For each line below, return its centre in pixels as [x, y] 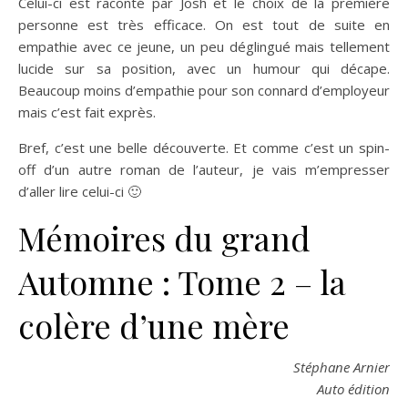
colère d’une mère [154, 325]
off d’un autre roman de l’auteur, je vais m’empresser [204, 169]
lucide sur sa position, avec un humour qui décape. [204, 68]
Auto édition [353, 388]
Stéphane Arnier [342, 367]
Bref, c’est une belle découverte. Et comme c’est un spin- [204, 147]
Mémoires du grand [164, 237]
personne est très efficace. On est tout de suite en [204, 24]
